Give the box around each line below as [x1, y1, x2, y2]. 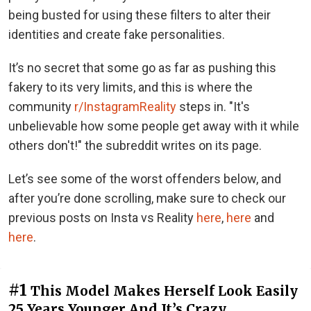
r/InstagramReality [74, 99, 176, 114]
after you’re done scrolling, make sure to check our [8, 190, 286, 205]
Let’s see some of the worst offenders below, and [8, 171, 281, 186]
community [8, 99, 74, 114]
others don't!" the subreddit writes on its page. [8, 137, 262, 153]
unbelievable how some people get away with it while [8, 118, 299, 133]
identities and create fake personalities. [8, 26, 225, 42]
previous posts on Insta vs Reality [8, 210, 196, 225]
